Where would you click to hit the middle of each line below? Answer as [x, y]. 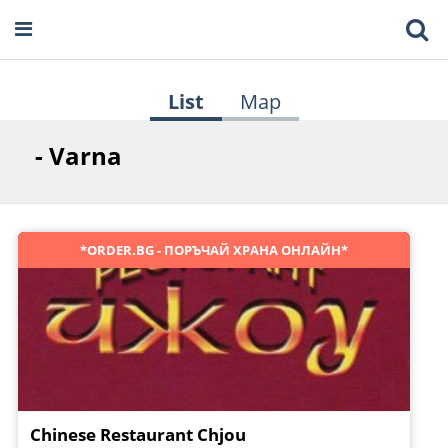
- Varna [78, 155]
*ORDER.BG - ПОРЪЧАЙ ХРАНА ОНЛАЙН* [214, 250]
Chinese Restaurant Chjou [138, 434]
